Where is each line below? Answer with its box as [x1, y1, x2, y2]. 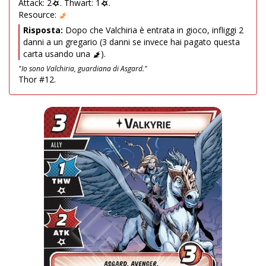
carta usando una [23, 48, 93, 59]
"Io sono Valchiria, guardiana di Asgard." [18, 64, 147, 73]
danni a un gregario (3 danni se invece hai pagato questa [23, 36, 240, 47]
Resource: [18, 9, 59, 20]
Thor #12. [18, 74, 56, 85]
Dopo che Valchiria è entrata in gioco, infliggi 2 [63, 24, 243, 36]
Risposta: [23, 24, 63, 36]
